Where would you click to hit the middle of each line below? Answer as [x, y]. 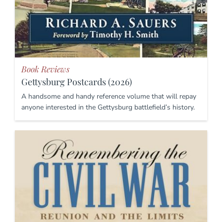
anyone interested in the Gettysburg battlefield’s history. [108, 107]
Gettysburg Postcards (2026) [77, 82]
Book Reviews [45, 69]
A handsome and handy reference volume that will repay [109, 96]
